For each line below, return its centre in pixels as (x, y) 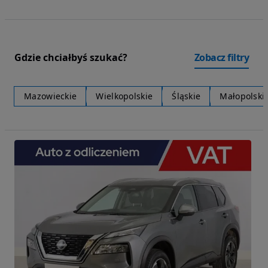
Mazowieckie (51, 96)
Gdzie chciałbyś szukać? (71, 57)
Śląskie (186, 96)
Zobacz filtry (221, 58)
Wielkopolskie (124, 96)
